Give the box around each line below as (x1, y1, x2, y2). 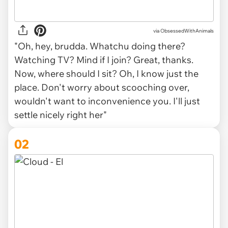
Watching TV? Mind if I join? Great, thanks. (14, 54, 193, 66)
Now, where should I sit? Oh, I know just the (14, 68, 198, 80)
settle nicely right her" (14, 109, 111, 121)
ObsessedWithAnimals (160, 27, 214, 34)
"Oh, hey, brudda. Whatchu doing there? (14, 40, 185, 52)
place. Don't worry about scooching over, (14, 81, 189, 94)
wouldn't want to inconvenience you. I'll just (14, 95, 200, 107)
